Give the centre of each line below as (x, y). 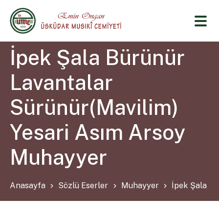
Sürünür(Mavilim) (94, 107)
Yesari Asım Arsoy (98, 132)
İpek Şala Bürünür (98, 57)
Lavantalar (62, 82)
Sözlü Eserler (83, 186)
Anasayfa (28, 186)
